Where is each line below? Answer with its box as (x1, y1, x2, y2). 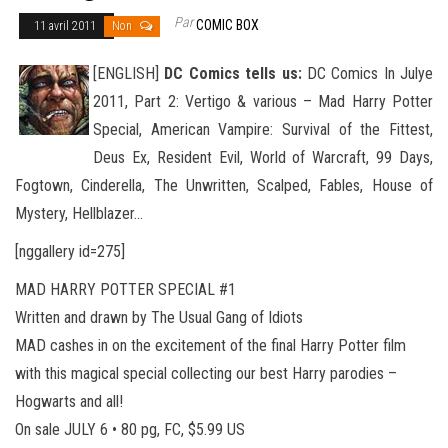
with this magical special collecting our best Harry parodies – (15, 363, 397, 383)
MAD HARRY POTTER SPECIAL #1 (15, 279, 236, 299)
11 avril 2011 (34, 18, 99, 33)
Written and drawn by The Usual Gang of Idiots (15, 307, 303, 327)
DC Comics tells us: (164, 63, 302, 83)
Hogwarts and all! (15, 391, 123, 411)
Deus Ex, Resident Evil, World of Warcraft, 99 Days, (93, 147, 433, 167)
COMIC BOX (196, 16, 259, 33)
